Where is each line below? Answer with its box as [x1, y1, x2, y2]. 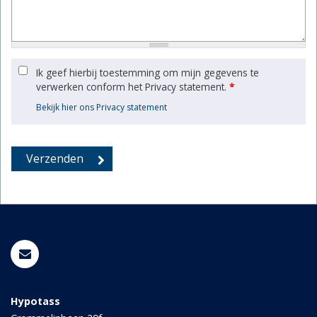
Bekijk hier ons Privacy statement [36, 101, 167, 114]
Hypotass [11, 294, 60, 309]
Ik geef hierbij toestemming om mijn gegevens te [36, 66, 259, 80]
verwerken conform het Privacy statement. [36, 80, 229, 94]
